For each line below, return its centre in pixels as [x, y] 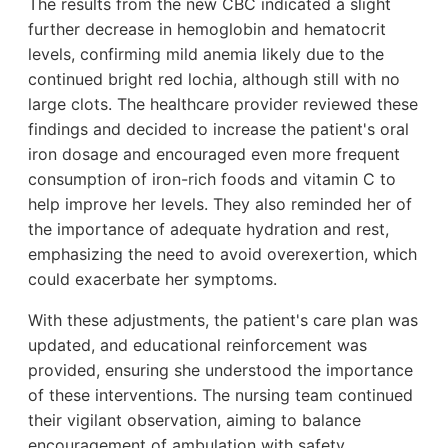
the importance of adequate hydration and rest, [208, 228]
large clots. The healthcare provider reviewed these [223, 103]
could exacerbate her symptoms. [152, 278]
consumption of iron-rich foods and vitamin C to [212, 178]
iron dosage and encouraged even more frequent [214, 153]
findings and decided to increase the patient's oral [218, 128]
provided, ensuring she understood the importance [220, 369]
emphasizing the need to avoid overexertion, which [222, 253]
